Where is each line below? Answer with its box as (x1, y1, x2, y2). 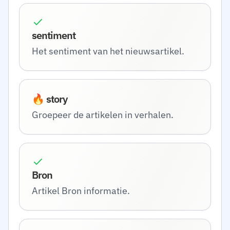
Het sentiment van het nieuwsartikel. (32, 45, 184, 57)
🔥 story (32, 92, 67, 106)
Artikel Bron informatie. (32, 185, 130, 197)
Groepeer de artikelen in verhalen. (32, 109, 174, 121)
